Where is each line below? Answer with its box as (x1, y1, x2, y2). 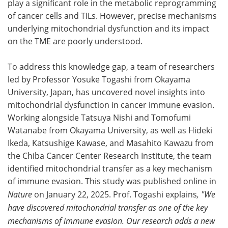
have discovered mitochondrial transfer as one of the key (8, 202, 208, 213)
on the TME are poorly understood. (8, 36, 142, 47)
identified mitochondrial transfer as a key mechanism (8, 163, 212, 174)
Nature (8, 189, 32, 199)
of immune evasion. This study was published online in (8, 176, 216, 187)
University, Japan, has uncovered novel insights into (8, 87, 205, 98)
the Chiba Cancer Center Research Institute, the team (8, 150, 212, 161)
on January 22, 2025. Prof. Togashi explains (32, 189, 197, 200)
